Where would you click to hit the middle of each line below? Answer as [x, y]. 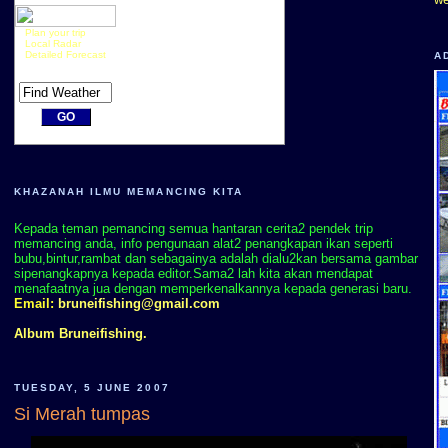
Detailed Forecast [65, 54]
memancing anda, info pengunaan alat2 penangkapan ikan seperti [203, 244]
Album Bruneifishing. [80, 334]
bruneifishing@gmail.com [139, 304]
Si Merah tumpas [82, 413]
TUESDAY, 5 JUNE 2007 [92, 388]
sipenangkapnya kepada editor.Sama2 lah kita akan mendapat [193, 274]
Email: [36, 304]
